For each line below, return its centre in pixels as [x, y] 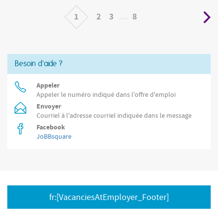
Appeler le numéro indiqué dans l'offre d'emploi [106, 95]
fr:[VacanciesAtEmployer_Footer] [109, 198]
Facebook [51, 128]
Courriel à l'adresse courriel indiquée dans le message [114, 116]
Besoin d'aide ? [38, 64]
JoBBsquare [54, 137]
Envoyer [49, 107]
